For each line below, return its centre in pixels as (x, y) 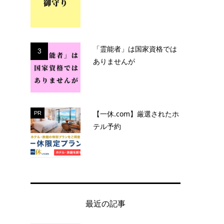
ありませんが (114, 61)
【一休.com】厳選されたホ (136, 113)
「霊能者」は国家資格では (135, 48)
